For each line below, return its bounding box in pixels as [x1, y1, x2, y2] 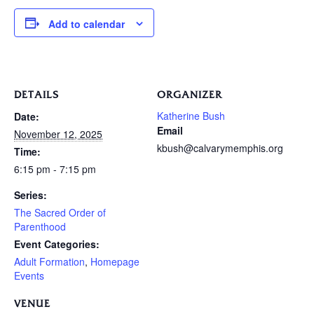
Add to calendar [48, 17, 125, 32]
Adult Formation [14, 254, 85, 269]
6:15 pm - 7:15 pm [14, 162, 96, 177]
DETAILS [14, 90, 59, 100]
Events [14, 268, 44, 283]
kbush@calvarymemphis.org [157, 141, 283, 156]
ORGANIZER [157, 90, 222, 100]
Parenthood [14, 219, 66, 234]
